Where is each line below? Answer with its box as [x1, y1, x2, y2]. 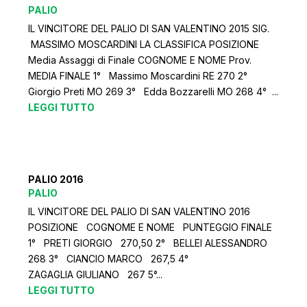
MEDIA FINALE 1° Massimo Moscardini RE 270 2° [28, 69, 254, 82]
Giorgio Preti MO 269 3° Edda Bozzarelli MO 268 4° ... [28, 85, 279, 97]
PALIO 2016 [28, 173, 84, 186]
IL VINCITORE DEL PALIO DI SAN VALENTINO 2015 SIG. [28, 22, 270, 34]
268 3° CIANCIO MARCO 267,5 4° [28, 253, 195, 265]
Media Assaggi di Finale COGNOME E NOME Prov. [28, 53, 252, 66]
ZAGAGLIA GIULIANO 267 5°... [28, 269, 163, 281]
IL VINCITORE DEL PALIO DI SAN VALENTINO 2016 [28, 206, 251, 218]
